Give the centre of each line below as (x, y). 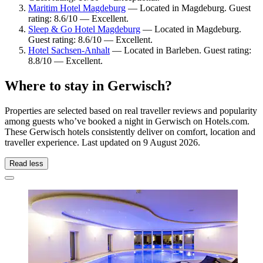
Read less (26, 164)
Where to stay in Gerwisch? (88, 86)
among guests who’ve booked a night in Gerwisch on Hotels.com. (127, 122)
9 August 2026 (171, 143)
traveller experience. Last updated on (74, 143)
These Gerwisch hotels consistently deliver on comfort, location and (130, 132)
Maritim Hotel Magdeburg (77, 8)
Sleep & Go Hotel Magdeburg (84, 29)
